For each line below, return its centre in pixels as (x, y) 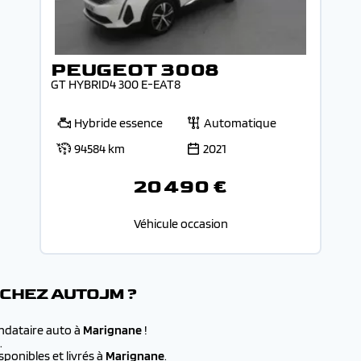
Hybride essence (118, 123)
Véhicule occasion (180, 224)
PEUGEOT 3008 (135, 70)
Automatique (240, 123)
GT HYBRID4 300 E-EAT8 (116, 84)
